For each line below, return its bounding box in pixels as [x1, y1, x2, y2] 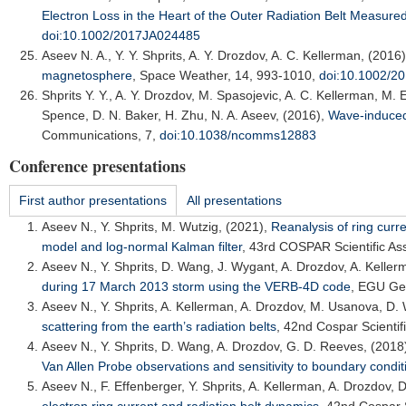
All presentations [187, 193, 282, 208]
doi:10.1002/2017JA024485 [42, 28, 200, 43]
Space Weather [140, 68, 227, 82]
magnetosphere [42, 68, 132, 82]
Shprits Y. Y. [42, 88, 109, 102]
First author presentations [19, 193, 167, 208]
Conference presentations [9, 154, 186, 178]
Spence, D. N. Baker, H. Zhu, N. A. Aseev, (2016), [42, 108, 328, 122]
